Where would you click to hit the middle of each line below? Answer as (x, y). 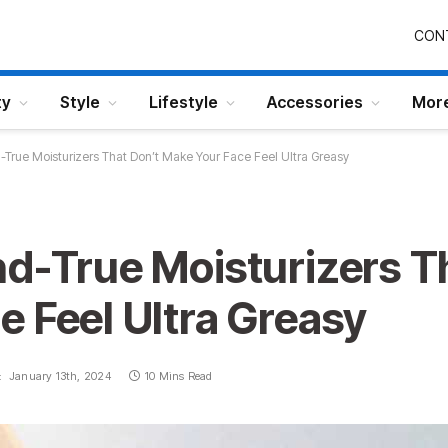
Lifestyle (183, 102)
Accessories (315, 102)
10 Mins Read (179, 376)
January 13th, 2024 (59, 376)
